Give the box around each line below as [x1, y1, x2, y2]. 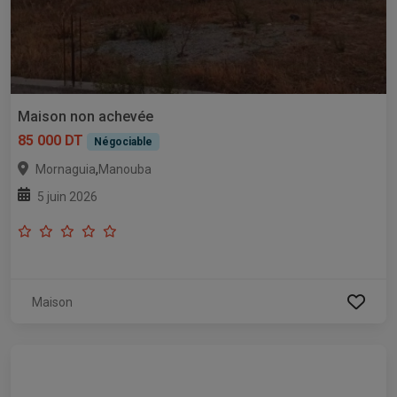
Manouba [98, 162, 152, 177]
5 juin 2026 [37, 190, 97, 205]
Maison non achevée [18, 107, 153, 125]
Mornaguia [35, 162, 96, 177]
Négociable [93, 135, 152, 148]
